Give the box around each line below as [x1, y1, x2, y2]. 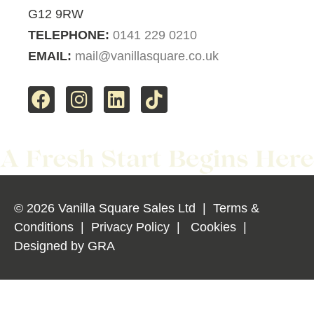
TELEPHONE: [28, 27, 109, 42]
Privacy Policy [91, 219, 170, 234]
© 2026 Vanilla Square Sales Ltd [14, 200, 196, 215]
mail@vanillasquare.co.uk [75, 49, 219, 64]
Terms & [213, 200, 259, 215]
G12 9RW [28, 6, 83, 21]
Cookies [191, 219, 236, 234]
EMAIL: [28, 49, 71, 64]
